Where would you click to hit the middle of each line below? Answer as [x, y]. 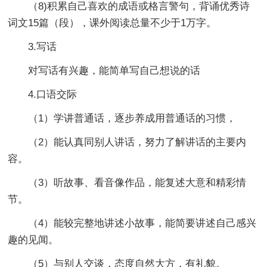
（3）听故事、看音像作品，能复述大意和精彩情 [127, 182]
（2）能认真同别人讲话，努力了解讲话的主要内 [127, 142]
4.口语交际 [43, 94]
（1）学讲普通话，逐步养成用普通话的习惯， [122, 118]
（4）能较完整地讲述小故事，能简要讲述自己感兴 [132, 223]
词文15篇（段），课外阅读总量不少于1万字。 [112, 23]
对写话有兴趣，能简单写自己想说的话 [104, 70]
